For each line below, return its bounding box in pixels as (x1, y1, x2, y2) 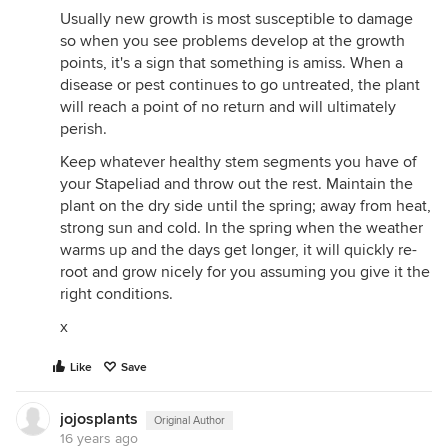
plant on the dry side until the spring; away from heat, (60, 196, 431, 216)
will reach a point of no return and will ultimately (60, 97, 396, 117)
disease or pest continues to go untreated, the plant (60, 75, 420, 95)
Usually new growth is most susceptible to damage (60, 9, 413, 29)
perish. (60, 119, 107, 139)
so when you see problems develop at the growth (60, 31, 405, 51)
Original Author (154, 414, 225, 427)
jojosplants (60, 409, 138, 429)
